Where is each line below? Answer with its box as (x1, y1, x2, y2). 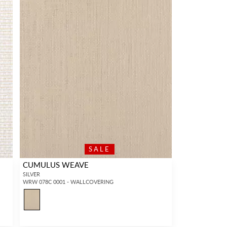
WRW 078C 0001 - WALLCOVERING (22, 178, 113, 186)
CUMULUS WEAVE (22, 159, 89, 170)
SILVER (22, 170, 40, 178)
